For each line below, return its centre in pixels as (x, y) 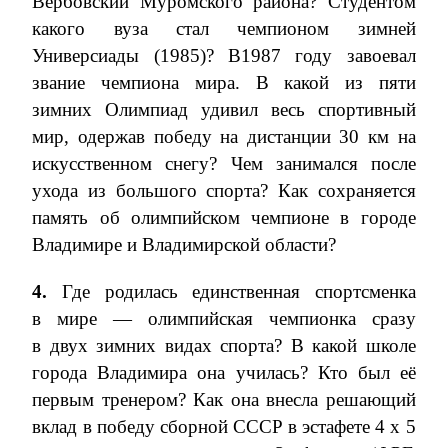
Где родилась (127, 291)
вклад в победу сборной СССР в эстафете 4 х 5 (224, 426)
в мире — (90, 318)
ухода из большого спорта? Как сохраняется (224, 190)
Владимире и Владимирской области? (184, 244)
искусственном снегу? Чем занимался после (224, 163)
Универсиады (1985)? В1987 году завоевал (224, 55)
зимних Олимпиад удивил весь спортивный (224, 109)
